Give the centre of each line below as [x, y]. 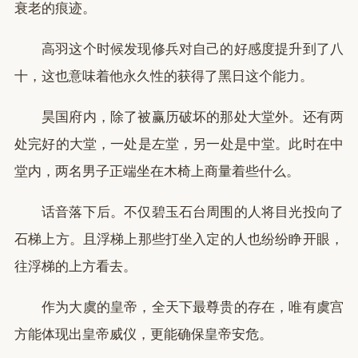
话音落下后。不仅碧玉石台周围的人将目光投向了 [193, 212]
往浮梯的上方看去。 [76, 267]
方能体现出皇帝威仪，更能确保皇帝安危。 [143, 334]
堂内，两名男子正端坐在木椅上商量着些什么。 [157, 171]
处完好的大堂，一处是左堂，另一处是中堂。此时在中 [179, 144]
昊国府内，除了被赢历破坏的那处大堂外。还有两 [193, 117]
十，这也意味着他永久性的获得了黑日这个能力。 [164, 76]
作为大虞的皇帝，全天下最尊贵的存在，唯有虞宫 [193, 307]
